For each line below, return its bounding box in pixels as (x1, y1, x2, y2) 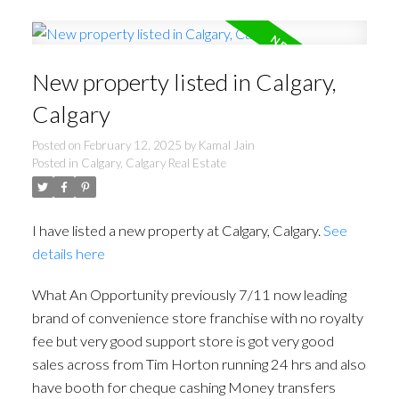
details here (31, 245, 105, 263)
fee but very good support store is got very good (31, 331, 334, 349)
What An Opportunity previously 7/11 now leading (31, 285, 346, 303)
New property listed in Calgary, (31, 68, 337, 97)
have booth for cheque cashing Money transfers (31, 378, 336, 395)
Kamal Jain (198, 138, 255, 153)
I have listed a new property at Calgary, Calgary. (31, 222, 323, 240)
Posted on (31, 138, 84, 153)
